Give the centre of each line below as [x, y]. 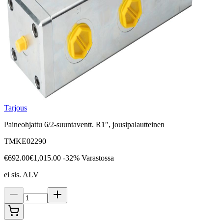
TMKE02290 [25, 141]
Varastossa [98, 158]
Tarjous [15, 108]
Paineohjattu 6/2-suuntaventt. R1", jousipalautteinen [84, 125]
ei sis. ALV [21, 175]
